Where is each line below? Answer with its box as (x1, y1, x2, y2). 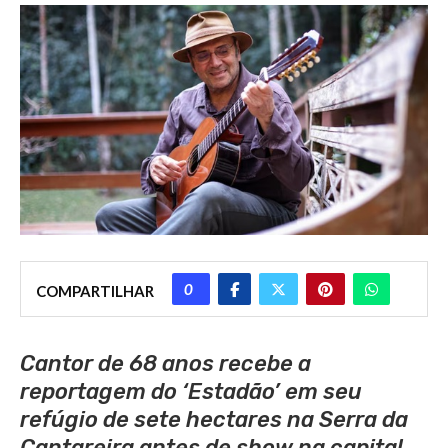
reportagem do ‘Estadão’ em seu (20, 377, 362, 405)
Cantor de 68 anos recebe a (20, 349, 311, 377)
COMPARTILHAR (36, 281, 154, 300)
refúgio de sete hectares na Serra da (20, 405, 408, 433)
